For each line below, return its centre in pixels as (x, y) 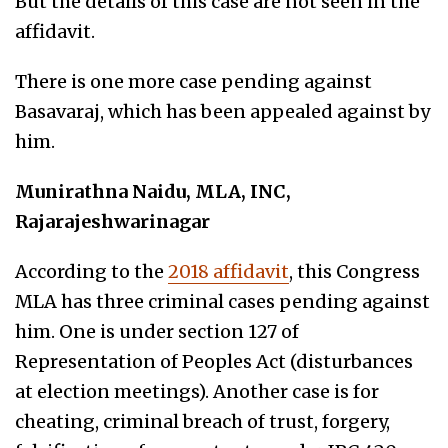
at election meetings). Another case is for (197, 391)
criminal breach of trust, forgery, (246, 421)
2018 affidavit (228, 271)
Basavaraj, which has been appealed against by (222, 111)
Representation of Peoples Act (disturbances (214, 361)
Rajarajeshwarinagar (112, 221)
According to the (91, 271)
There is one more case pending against (193, 81)
